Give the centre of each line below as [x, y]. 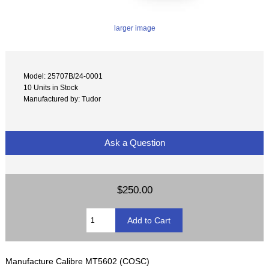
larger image [134, 28]
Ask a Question [134, 142]
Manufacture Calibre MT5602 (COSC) [78, 261]
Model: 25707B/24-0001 [63, 76]
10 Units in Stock [51, 87]
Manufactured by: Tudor [62, 98]
